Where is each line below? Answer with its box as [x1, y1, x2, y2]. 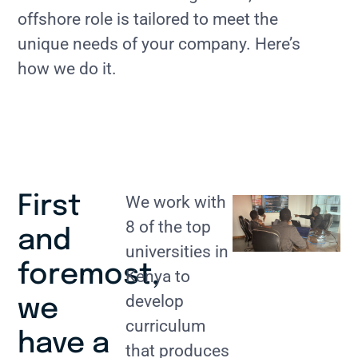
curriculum [125, 316, 205, 336]
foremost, [18, 261, 161, 290]
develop [125, 291, 184, 311]
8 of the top [125, 217, 211, 237]
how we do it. [18, 58, 117, 78]
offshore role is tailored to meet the [18, 9, 279, 29]
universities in [125, 241, 229, 261]
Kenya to [125, 266, 190, 286]
